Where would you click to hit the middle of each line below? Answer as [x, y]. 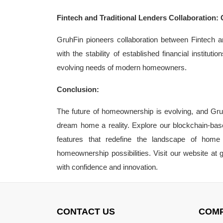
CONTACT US [86, 212]
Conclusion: [78, 89]
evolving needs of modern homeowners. [122, 67]
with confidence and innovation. [107, 167]
